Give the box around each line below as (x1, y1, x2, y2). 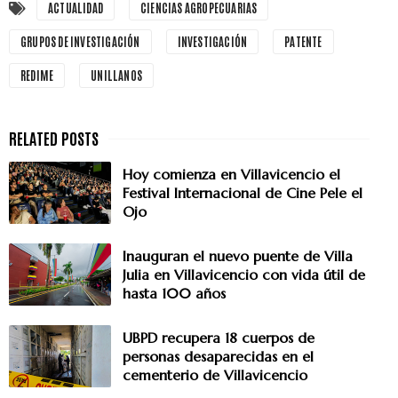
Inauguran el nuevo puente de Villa (123, 247, 353, 266)
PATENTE (284, 34, 322, 50)
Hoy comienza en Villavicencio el (123, 165, 340, 184)
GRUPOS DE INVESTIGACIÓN (20, 34, 140, 50)
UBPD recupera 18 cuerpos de (123, 329, 314, 347)
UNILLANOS (91, 68, 143, 84)
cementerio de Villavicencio (123, 366, 307, 385)
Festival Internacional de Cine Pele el (123, 184, 362, 203)
